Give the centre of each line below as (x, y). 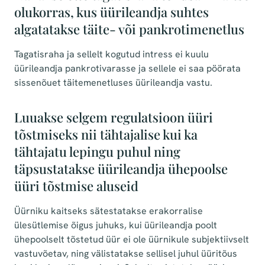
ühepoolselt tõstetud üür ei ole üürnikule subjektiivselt (132, 239)
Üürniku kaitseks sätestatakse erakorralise (109, 211)
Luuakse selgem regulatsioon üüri (114, 117)
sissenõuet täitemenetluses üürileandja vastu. (113, 83)
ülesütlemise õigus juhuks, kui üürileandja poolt (116, 225)
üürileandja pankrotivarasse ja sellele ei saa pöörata (127, 68)
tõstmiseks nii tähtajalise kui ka (106, 134)
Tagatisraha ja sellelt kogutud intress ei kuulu (112, 54)
